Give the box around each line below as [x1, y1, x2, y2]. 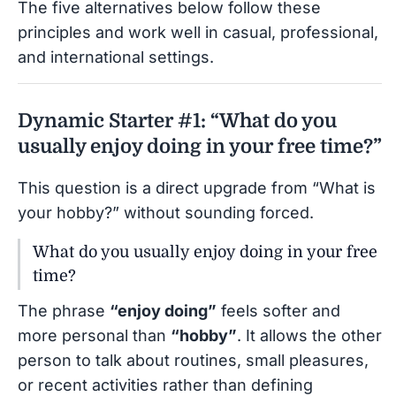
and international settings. [18, 47, 214, 66]
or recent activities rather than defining [18, 375, 313, 394]
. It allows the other [237, 325, 382, 345]
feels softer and [217, 301, 340, 320]
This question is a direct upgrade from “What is [18, 178, 376, 197]
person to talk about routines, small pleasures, [18, 350, 369, 369]
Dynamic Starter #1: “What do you [18, 109, 337, 132]
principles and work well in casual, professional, [18, 22, 378, 42]
